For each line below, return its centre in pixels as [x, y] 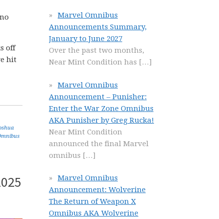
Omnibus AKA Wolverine [94, 213]
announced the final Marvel [99, 143]
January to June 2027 [86, 39]
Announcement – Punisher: [98, 97]
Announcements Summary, [98, 27]
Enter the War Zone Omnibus [101, 108]
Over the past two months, [97, 50]
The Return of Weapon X [92, 201]
